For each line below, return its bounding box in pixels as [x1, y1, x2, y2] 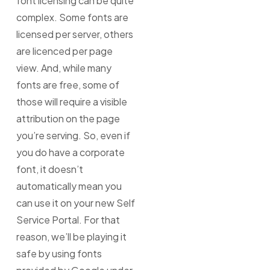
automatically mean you [16, 180, 122, 193]
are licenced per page [16, 45, 113, 58]
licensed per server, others [16, 28, 133, 41]
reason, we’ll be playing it [16, 230, 127, 243]
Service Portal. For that [16, 213, 120, 227]
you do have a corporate [16, 146, 125, 159]
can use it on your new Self [16, 196, 135, 210]
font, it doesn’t [16, 163, 83, 176]
